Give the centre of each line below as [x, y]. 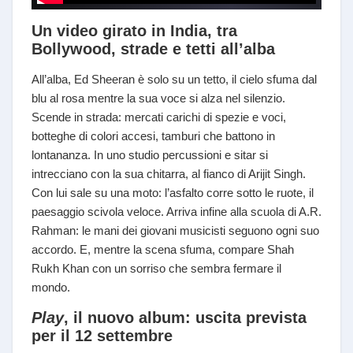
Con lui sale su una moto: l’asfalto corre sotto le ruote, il [173, 193]
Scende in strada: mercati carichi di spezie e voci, [159, 117]
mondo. [51, 288]
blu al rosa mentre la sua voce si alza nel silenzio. [158, 98]
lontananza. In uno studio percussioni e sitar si [150, 155]
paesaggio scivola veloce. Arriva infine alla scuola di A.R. [176, 212]
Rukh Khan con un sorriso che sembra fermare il [156, 269]
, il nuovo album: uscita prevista [185, 318]
